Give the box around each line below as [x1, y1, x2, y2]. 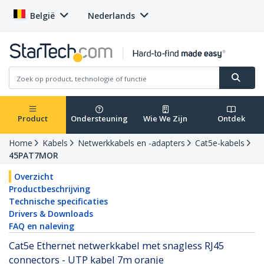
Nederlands [88, 10, 135, 21]
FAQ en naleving [9, 220, 74, 232]
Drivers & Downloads [9, 208, 93, 220]
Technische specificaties [9, 196, 108, 207]
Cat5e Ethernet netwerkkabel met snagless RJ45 [9, 239, 224, 253]
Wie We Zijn [143, 113, 187, 124]
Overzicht [14, 171, 54, 183]
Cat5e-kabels [195, 137, 245, 149]
